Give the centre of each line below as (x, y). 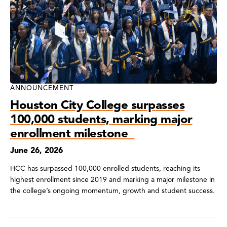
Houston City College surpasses (97, 105)
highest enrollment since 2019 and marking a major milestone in (112, 179)
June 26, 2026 (36, 150)
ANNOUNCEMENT (42, 88)
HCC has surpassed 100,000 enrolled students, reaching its (105, 168)
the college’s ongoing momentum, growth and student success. (112, 191)
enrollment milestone (72, 133)
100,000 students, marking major (101, 119)
